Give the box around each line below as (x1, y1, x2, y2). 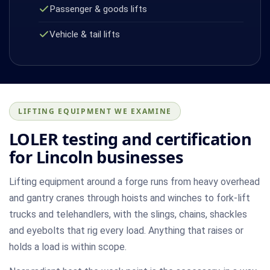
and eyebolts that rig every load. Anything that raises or (9, 224, 243, 236)
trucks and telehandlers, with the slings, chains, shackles (9, 208, 247, 220)
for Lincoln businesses (9, 145, 184, 168)
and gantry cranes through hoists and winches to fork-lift (9, 192, 250, 204)
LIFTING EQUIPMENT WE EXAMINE (18, 105, 172, 116)
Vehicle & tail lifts (49, 28, 120, 40)
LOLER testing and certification (9, 127, 252, 150)
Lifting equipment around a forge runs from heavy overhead (9, 175, 260, 187)
